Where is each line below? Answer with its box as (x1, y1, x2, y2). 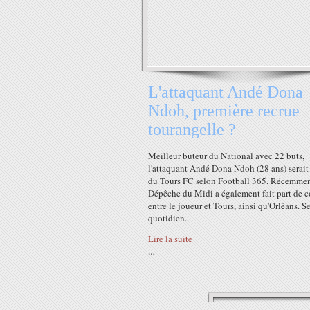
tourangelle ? (148, 120, 236, 138)
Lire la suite (148, 232, 192, 245)
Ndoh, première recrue (148, 102, 300, 120)
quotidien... (148, 212, 191, 224)
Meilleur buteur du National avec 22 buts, (148, 149, 304, 162)
